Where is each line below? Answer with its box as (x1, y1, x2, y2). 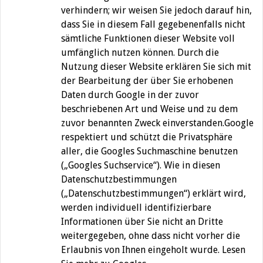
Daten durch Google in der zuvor (61, 89, 199, 101)
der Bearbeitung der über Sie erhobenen (61, 75, 233, 87)
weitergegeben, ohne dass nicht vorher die (61, 230, 240, 242)
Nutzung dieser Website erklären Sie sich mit (61, 61, 251, 73)
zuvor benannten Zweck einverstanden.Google (61, 117, 254, 129)
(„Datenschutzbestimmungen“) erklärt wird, (61, 188, 246, 200)
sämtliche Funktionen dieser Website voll (61, 33, 235, 45)
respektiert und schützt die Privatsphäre (61, 131, 232, 143)
